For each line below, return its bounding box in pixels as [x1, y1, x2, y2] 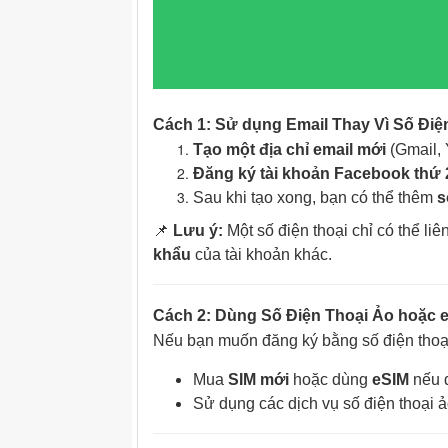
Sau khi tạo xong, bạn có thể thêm [193, 189, 437, 206]
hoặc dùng [289, 371, 372, 388]
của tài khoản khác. [191, 246, 332, 263]
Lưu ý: [173, 222, 223, 239]
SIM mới [228, 371, 289, 388]
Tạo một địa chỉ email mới [193, 141, 386, 158]
